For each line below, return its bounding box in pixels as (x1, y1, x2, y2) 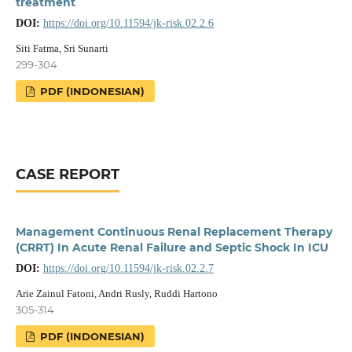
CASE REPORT (15, 165, 119, 183)
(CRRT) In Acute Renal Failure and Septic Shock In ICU (15, 240, 328, 255)
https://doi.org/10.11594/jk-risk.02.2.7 (42, 262, 214, 274)
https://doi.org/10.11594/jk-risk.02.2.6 (42, 16, 214, 29)
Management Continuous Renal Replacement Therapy (15, 224, 332, 239)
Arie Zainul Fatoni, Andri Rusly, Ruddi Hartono (15, 287, 218, 299)
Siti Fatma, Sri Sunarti (15, 42, 108, 54)
